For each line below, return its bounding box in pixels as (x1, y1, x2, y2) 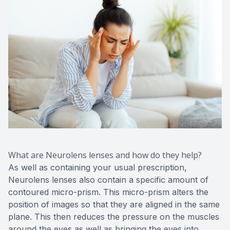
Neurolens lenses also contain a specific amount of (8, 175, 208, 185)
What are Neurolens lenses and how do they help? (8, 149, 202, 161)
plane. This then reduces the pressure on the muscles (8, 212, 219, 222)
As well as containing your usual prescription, (8, 162, 187, 173)
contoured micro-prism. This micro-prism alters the (8, 187, 208, 198)
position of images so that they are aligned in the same (8, 199, 220, 210)
